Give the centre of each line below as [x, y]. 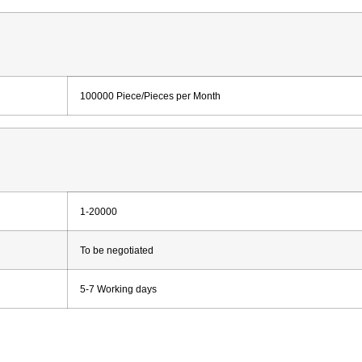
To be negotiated [117, 250]
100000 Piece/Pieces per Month [150, 95]
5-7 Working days [118, 288]
